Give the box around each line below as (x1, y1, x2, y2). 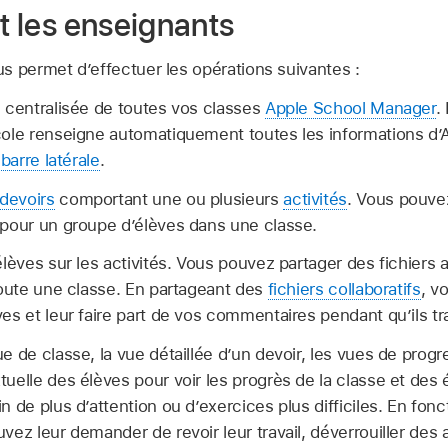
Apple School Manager (264, 97, 436, 118)
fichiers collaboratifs (267, 279, 421, 300)
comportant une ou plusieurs (54, 188, 284, 209)
